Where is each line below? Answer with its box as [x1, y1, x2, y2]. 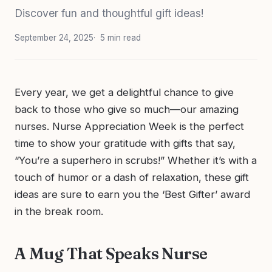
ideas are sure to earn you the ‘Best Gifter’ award [15, 188, 250, 200]
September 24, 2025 [15, 32, 93, 42]
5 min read [100, 32, 141, 42]
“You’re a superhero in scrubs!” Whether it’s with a [15, 154, 257, 166]
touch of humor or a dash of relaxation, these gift [15, 171, 249, 183]
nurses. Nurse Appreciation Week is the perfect [15, 120, 244, 132]
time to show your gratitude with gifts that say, [15, 137, 236, 149]
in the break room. [15, 205, 103, 217]
